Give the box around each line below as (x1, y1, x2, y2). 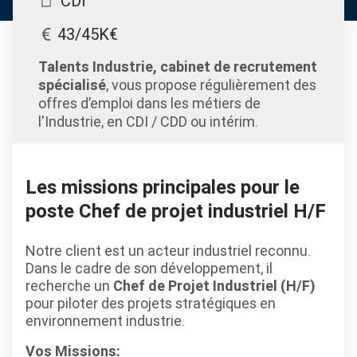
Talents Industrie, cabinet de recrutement (38, 57, 317, 76)
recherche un (25, 277, 113, 295)
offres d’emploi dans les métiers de (38, 94, 261, 112)
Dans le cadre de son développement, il (25, 259, 273, 277)
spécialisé (38, 76, 106, 94)
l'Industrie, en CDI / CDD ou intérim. (38, 112, 258, 131)
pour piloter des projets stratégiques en (25, 294, 276, 312)
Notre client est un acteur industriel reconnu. (25, 241, 311, 260)
